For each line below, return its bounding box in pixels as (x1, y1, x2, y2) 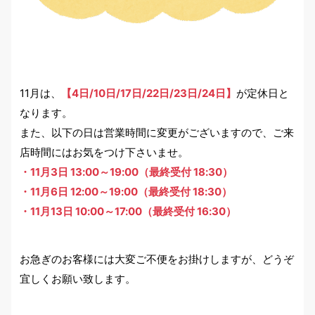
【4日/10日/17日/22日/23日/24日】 (61, 86, 236, 101)
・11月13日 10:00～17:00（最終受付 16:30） (20, 205, 236, 219)
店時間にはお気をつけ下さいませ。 (20, 146, 188, 160)
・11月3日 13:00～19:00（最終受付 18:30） (20, 165, 233, 179)
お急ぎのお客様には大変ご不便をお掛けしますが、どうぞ (20, 252, 294, 266)
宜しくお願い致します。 (20, 272, 136, 286)
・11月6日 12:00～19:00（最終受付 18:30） (20, 185, 232, 199)
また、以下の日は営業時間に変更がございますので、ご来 (20, 126, 294, 140)
